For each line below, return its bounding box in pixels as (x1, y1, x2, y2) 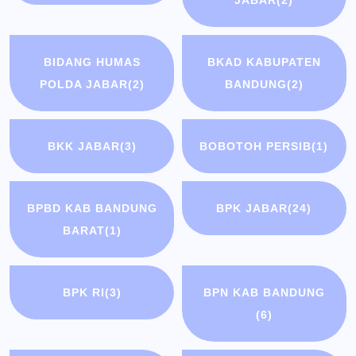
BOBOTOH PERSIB (199, 140, 312, 153)
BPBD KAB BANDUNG (26, 202, 157, 215)
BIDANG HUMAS (43, 56, 141, 69)
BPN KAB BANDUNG (203, 286, 325, 300)
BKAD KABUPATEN (207, 56, 321, 69)
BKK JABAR (47, 140, 120, 153)
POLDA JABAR (39, 78, 128, 91)
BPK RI (62, 286, 105, 300)
